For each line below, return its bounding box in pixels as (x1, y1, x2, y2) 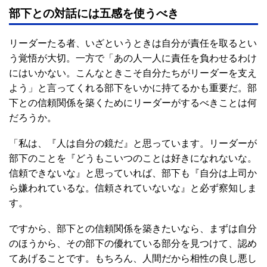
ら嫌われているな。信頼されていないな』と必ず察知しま (9, 183, 257, 193)
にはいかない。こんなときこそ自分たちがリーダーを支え (9, 68, 257, 78)
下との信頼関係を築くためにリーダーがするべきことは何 (9, 98, 257, 108)
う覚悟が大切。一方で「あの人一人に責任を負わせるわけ (9, 53, 257, 63)
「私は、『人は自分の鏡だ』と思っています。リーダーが (9, 138, 257, 148)
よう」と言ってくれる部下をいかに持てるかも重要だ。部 (9, 83, 257, 93)
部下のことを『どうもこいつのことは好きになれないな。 (9, 153, 257, 163)
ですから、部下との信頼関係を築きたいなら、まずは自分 (9, 223, 257, 234)
